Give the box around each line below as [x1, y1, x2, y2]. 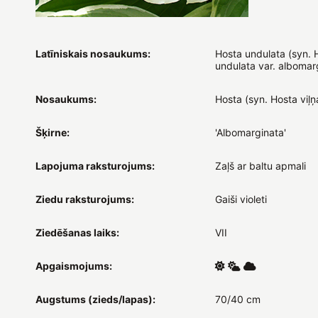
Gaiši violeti [214, 192, 267, 205]
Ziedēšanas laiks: [35, 226, 119, 238]
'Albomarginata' [214, 126, 286, 138]
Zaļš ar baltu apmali [214, 159, 306, 172]
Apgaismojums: [35, 259, 112, 272]
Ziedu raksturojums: [35, 192, 134, 205]
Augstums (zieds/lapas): [35, 292, 155, 305]
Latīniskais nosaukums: [35, 47, 150, 60]
